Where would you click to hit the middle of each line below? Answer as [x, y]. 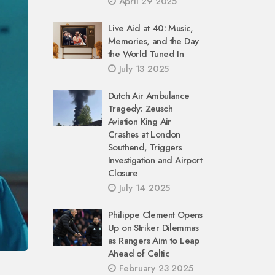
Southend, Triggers [145, 147]
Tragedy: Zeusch [141, 109]
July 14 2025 [143, 188]
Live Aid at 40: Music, [151, 28]
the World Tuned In [146, 54]
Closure [123, 173]
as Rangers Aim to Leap [154, 241]
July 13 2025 [142, 69]
